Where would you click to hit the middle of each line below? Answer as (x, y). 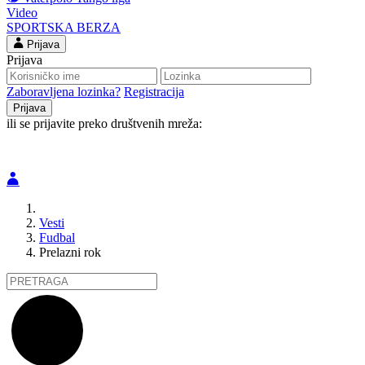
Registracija (154, 92)
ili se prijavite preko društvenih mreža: (104, 123)
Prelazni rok (70, 252)
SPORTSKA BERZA (64, 27)
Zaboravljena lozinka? (64, 92)
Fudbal (57, 237)
